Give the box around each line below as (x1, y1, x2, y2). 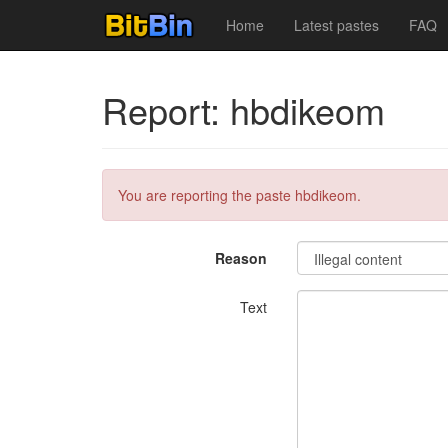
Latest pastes (294, 15, 379, 35)
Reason (215, 248, 267, 268)
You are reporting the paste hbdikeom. (118, 185, 361, 205)
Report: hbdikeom (102, 84, 385, 135)
